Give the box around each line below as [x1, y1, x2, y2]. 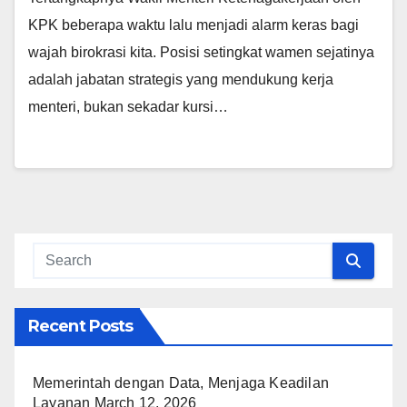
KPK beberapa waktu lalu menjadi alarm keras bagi [28, 17, 359, 34]
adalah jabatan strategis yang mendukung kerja [28, 72, 333, 88]
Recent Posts [28, 316, 134, 337]
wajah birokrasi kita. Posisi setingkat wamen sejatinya [28, 45, 374, 61]
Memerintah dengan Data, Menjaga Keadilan [33, 375, 330, 392]
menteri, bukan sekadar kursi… [28, 99, 228, 115]
